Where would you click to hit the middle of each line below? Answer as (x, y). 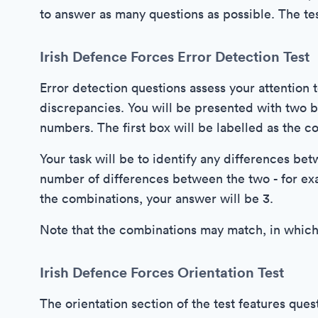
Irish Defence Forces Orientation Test (162, 272)
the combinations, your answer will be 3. (157, 198)
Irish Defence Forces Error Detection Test (175, 56)
